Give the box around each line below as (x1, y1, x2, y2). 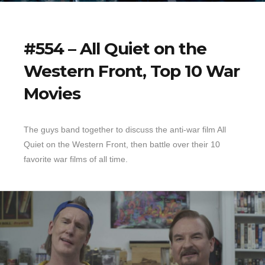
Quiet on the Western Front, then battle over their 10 (24, 140, 220, 150)
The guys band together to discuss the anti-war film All (24, 125, 226, 135)
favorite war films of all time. (24, 154, 128, 164)
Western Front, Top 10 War (24, 61, 240, 82)
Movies (24, 83, 80, 104)
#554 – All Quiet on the (24, 38, 206, 59)
